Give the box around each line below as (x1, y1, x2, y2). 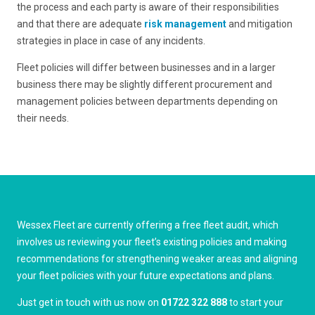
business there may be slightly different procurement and (17, 78, 273, 90)
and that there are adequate (17, 18, 145, 30)
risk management (144, 18, 227, 30)
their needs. (17, 112, 70, 124)
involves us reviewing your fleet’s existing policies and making (17, 236, 288, 247)
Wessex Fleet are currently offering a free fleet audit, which (17, 219, 279, 231)
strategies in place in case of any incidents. (17, 34, 206, 46)
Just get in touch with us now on (17, 296, 162, 308)
